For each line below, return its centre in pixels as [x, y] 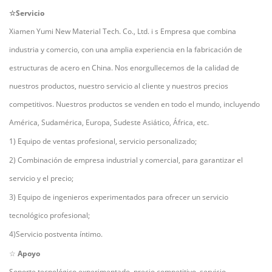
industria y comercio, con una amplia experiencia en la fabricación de [126, 50]
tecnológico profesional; [49, 216]
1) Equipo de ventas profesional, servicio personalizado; [103, 141]
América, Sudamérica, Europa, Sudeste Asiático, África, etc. [109, 123]
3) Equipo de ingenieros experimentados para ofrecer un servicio [119, 197]
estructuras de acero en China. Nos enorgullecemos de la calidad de [124, 68]
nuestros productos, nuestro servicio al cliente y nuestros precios [119, 86]
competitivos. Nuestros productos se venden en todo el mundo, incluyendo [134, 104]
